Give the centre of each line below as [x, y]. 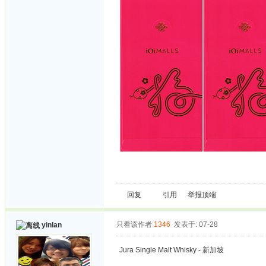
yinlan [52, 225]
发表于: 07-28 [196, 224]
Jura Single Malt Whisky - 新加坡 [172, 250]
